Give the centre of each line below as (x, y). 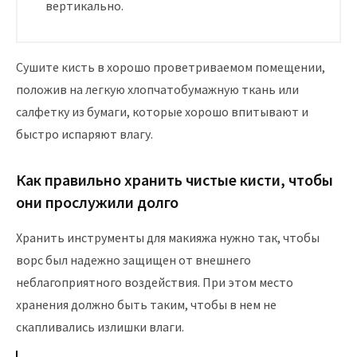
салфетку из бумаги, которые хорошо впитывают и (162, 112)
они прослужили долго (97, 202)
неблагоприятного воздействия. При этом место (155, 282)
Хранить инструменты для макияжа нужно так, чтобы (168, 238)
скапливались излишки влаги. (100, 327)
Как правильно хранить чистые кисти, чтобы (175, 180)
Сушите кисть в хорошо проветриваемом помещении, (171, 67)
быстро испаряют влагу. (84, 134)
